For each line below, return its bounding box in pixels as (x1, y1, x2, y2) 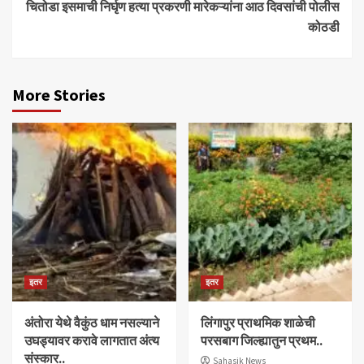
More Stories (12, 84, 106, 106)
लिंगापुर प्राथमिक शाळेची (200, 314, 315, 331)
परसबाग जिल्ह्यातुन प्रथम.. (200, 332, 323, 349)
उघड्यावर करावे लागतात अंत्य (24, 332, 159, 349)
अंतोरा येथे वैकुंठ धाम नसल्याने (24, 314, 159, 331)
